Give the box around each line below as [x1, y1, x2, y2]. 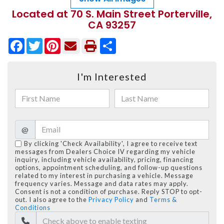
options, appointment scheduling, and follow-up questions [15, 163, 202, 171]
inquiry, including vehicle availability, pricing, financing [15, 155, 193, 163]
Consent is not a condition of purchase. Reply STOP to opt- [15, 187, 202, 195]
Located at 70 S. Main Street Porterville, [12, 6, 212, 21]
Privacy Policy [88, 195, 134, 203]
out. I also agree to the [15, 195, 88, 203]
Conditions [15, 203, 50, 211]
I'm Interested [77, 70, 147, 82]
